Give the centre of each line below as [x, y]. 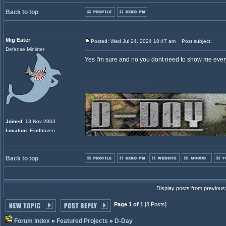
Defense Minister [25, 49]
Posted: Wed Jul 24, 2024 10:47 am [133, 41]
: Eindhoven [41, 130]
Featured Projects [82, 221]
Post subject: [194, 41]
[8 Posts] [155, 204]
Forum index [32, 221]
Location [16, 130]
